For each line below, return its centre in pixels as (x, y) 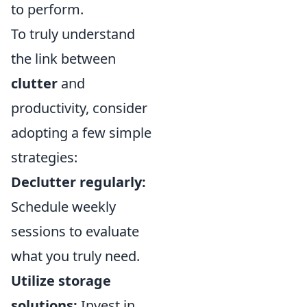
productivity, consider (79, 108)
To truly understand (73, 34)
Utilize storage (61, 281)
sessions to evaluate (75, 231)
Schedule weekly (63, 207)
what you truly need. (75, 256)
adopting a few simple (81, 133)
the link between (63, 59)
